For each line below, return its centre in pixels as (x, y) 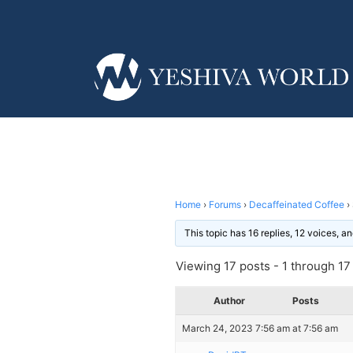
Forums (225, 204)
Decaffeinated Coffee (297, 204)
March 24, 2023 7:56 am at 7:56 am (260, 328)
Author (229, 300)
